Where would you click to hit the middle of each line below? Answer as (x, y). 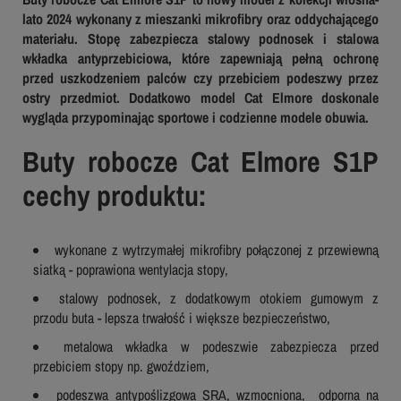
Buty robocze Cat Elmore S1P (200, 161)
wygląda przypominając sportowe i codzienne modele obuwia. (197, 117)
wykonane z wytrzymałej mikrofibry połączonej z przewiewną (217, 249)
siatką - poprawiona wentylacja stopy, (131, 269)
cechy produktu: (115, 195)
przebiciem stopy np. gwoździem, (121, 366)
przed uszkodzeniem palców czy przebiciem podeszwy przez (200, 77)
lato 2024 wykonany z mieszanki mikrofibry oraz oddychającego (200, 18)
